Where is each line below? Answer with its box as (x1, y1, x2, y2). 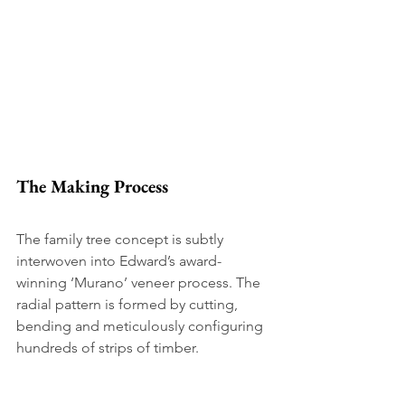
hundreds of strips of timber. (16, 338, 202, 356)
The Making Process (16, 174, 173, 198)
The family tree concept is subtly (16, 230, 227, 248)
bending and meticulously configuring (16, 316, 267, 334)
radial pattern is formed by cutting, (16, 295, 241, 313)
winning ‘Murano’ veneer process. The (16, 273, 264, 291)
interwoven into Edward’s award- (16, 251, 221, 269)
